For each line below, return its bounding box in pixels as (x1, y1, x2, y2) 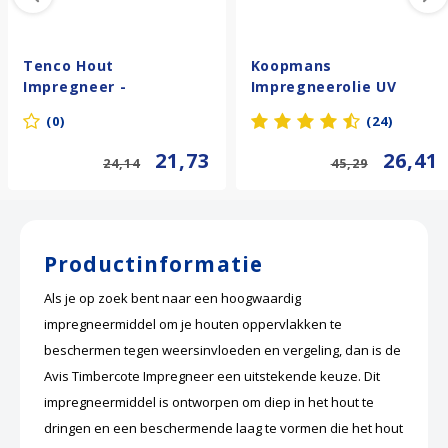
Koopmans (250, 55, 333, 75)
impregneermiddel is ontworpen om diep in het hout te (44, 393, 374, 412)
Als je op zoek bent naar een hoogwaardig (44, 289, 301, 308)
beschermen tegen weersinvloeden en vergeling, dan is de (44, 341, 401, 360)
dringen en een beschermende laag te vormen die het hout (44, 419, 403, 438)
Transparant (23, 97, 122, 117)
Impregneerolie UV (250, 76, 397, 96)
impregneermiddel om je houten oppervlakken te (44, 315, 342, 334)
